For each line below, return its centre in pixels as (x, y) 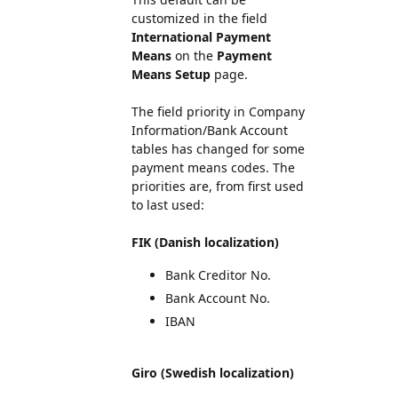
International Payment (201, 37)
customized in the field (199, 18)
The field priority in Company (218, 111)
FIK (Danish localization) (205, 242)
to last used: (168, 205)
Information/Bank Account (210, 130)
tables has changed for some (218, 149)
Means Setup (171, 74)
